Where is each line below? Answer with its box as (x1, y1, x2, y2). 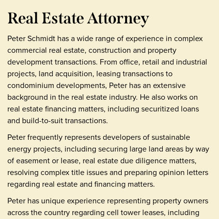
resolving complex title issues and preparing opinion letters (7, 166, 208, 178)
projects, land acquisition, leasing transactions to (7, 67, 173, 79)
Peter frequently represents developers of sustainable (7, 131, 190, 143)
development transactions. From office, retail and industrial (7, 56, 207, 67)
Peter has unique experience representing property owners (7, 195, 208, 206)
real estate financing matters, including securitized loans (7, 103, 199, 114)
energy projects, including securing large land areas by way (7, 143, 209, 154)
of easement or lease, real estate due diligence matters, (7, 154, 197, 166)
